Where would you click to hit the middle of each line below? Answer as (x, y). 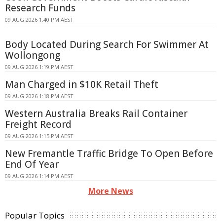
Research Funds (40, 8)
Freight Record (38, 125)
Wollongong (33, 55)
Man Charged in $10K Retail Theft (82, 85)
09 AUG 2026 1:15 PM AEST (39, 136)
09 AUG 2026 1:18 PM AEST (39, 96)
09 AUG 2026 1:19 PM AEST (39, 67)
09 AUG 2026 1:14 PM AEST (39, 176)
